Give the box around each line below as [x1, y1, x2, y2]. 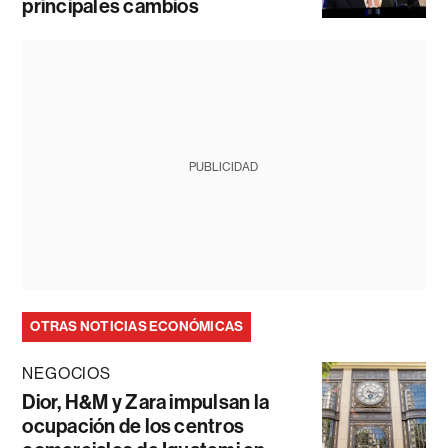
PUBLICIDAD [189, 160, 259, 175]
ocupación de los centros [22, 414, 245, 439]
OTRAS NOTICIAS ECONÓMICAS [30, 318, 244, 336]
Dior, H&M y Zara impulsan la [22, 390, 270, 415]
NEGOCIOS [22, 364, 111, 384]
